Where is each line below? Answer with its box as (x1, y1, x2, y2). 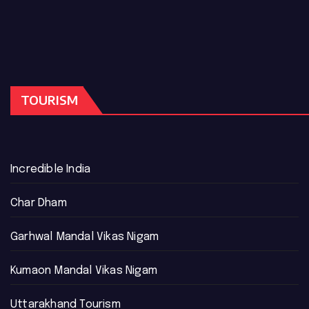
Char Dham (10, 197, 67, 209)
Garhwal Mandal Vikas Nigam (10, 230, 159, 243)
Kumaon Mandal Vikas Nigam (10, 264, 157, 277)
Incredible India (10, 163, 91, 175)
